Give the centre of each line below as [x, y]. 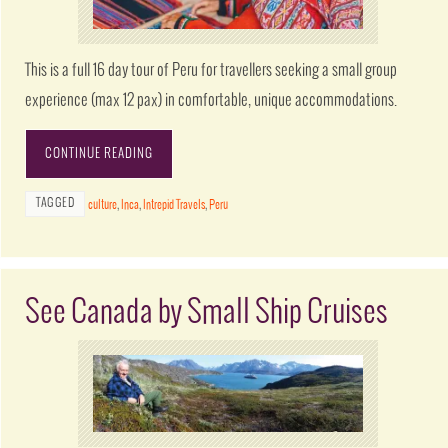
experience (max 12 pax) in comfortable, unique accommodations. [211, 100]
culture [103, 205]
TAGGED [55, 203]
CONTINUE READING [99, 153]
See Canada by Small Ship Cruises [207, 313]
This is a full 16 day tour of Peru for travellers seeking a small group [211, 70]
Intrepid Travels [174, 205]
